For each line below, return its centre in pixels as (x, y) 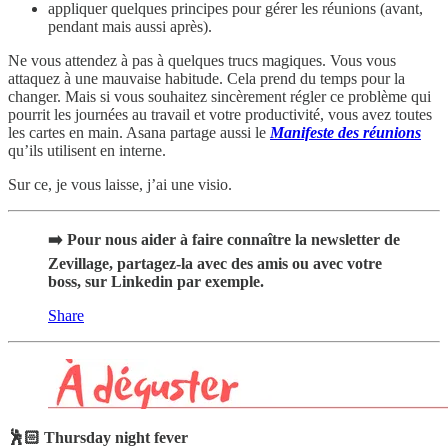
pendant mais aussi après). (130, 26)
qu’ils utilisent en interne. (87, 150)
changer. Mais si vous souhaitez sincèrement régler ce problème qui (219, 96)
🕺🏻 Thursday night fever (98, 437)
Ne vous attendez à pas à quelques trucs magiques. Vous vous (202, 60)
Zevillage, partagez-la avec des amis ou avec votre (215, 263)
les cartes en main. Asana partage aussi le (139, 132)
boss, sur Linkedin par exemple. (156, 281)
